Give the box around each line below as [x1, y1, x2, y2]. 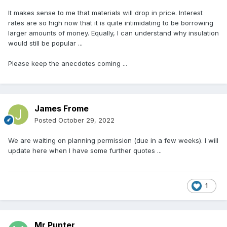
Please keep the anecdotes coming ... [8, 59, 129, 68]
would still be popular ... [8, 39, 85, 48]
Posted [34, 116, 58, 125]
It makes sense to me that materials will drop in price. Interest [8, 9, 203, 17]
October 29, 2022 [58, 116, 115, 125]
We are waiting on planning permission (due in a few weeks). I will [8, 136, 218, 145]
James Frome [34, 103, 89, 114]
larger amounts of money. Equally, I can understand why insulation [8, 29, 219, 37]
